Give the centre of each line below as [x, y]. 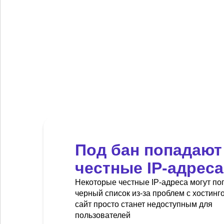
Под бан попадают [148, 150]
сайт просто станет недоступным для [144, 204]
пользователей [103, 215]
